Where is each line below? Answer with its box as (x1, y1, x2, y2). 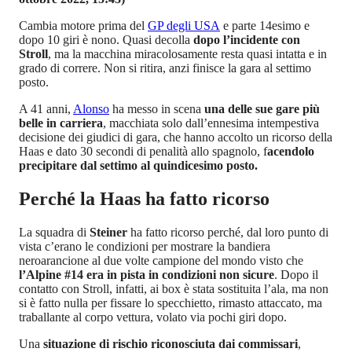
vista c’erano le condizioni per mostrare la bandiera (19, 239, 270, 253)
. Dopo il (274, 267, 318, 281)
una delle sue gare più (204, 102, 320, 116)
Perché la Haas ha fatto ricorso (19, 189, 269, 209)
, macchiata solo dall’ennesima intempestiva (103, 116, 319, 130)
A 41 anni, (19, 102, 73, 116)
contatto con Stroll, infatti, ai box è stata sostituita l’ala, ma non (19, 281, 328, 295)
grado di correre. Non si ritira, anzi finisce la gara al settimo (19, 61, 311, 75)
